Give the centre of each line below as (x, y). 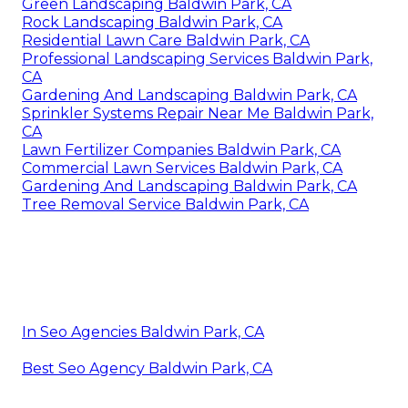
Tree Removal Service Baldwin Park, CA (165, 205)
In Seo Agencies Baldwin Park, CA (143, 332)
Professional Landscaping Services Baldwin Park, (197, 59)
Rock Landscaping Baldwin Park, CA (152, 23)
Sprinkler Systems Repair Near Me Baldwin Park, (198, 114)
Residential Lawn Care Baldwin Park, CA (166, 41)
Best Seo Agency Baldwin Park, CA (147, 369)
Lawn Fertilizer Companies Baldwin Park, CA (181, 150)
